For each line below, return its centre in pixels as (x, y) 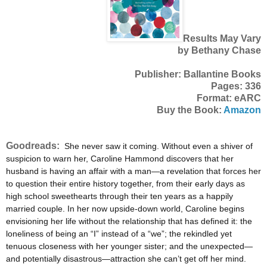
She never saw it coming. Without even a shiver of (159, 146)
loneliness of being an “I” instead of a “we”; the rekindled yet (119, 234)
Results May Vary (222, 39)
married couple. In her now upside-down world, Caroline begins (125, 209)
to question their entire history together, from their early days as (125, 184)
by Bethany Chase (219, 51)
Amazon (242, 110)
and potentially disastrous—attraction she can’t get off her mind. (126, 259)
